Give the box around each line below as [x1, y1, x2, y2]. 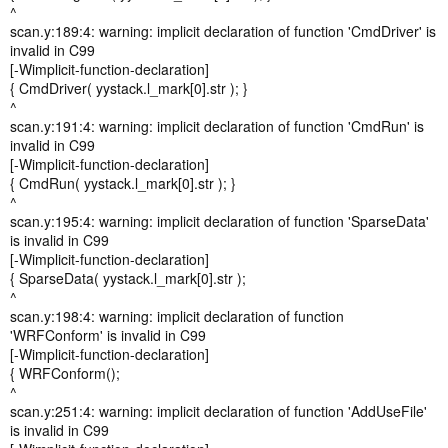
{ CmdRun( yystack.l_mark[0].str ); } [10, 173, 236, 193]
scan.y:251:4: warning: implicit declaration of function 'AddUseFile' [10, 401, 427, 421]
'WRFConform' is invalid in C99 [10, 325, 206, 345]
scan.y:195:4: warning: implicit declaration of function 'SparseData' [10, 211, 429, 231]
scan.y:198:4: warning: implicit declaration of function [10, 306, 344, 326]
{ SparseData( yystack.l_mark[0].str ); [10, 268, 246, 288]
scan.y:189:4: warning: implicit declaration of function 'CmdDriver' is [10, 21, 436, 41]
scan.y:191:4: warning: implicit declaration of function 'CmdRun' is [10, 116, 424, 136]
